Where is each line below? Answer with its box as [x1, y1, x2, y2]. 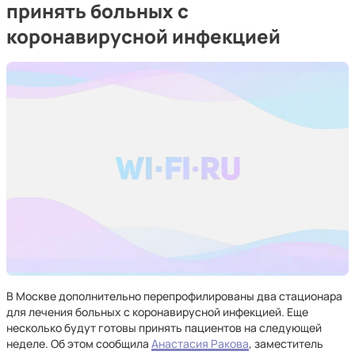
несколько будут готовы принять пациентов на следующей [6, 320, 322, 335]
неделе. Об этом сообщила [6, 336, 151, 351]
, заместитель [249, 336, 323, 351]
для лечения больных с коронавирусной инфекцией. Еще [6, 304, 308, 319]
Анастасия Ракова [151, 336, 249, 351]
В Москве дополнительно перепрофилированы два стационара [6, 288, 342, 303]
